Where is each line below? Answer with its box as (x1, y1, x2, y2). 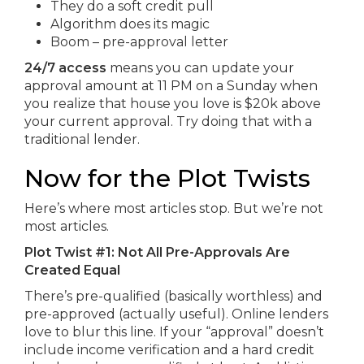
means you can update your (106, 60, 294, 76)
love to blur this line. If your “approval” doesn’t (24, 324, 324, 340)
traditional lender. (24, 132, 140, 147)
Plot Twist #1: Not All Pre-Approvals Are (24, 245, 290, 260)
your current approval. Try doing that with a (24, 114, 312, 129)
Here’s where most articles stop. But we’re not (24, 201, 323, 216)
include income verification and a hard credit (24, 342, 314, 357)
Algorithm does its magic (50, 16, 210, 32)
